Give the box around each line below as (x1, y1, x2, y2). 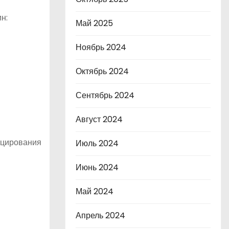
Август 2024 (76, 113, 123, 125)
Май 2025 (76, 17, 113, 29)
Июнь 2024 (76, 162, 119, 173)
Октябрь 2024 (76, 65, 129, 77)
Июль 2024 (76, 138, 119, 149)
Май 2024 (76, 186, 113, 197)
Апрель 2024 (76, 210, 125, 221)
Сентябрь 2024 (76, 89, 134, 101)
